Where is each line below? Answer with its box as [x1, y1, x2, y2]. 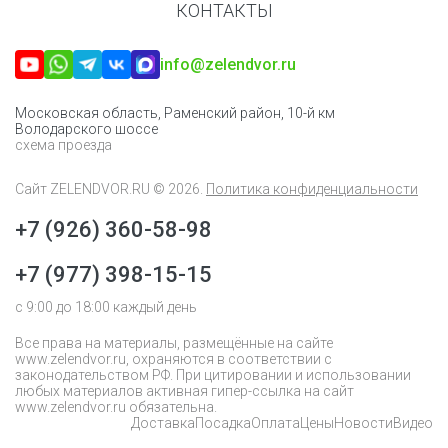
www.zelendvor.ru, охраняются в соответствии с [15, 351, 332, 367]
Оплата [251, 415, 300, 431]
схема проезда [15, 137, 112, 153]
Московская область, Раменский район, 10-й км [15, 105, 335, 121]
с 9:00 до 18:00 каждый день [15, 299, 197, 315]
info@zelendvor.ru [160, 55, 296, 74]
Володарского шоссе [15, 121, 158, 137]
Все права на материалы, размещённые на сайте [15, 335, 333, 351]
